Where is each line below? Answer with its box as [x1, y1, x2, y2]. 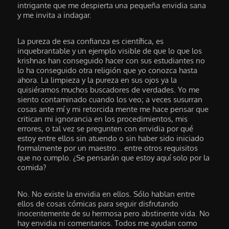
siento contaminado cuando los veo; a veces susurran [17, 95, 203, 105]
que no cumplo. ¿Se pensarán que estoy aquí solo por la [17, 153, 210, 163]
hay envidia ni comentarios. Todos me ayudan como [17, 218, 198, 228]
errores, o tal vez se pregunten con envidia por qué [17, 124, 194, 134]
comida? [17, 163, 47, 173]
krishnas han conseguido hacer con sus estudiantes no [17, 56, 205, 66]
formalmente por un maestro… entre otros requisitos [17, 143, 198, 153]
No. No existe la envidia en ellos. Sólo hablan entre [17, 189, 195, 199]
